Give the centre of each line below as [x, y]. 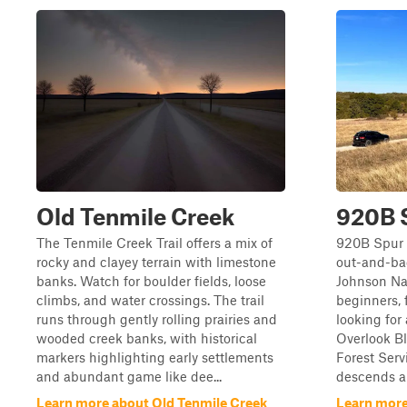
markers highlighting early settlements [155, 357]
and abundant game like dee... [129, 376]
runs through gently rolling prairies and [157, 319]
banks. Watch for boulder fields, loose [151, 281]
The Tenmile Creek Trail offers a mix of [154, 243]
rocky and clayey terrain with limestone [156, 262]
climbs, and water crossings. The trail [150, 300]
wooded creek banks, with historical [147, 338]
